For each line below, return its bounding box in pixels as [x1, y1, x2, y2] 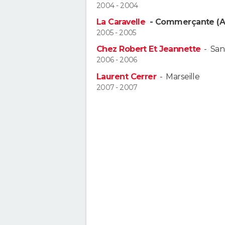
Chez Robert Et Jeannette [96, 44, 201, 54]
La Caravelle [96, 17, 148, 27]
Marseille [166, 71, 200, 81]
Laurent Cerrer [96, 71, 157, 81]
